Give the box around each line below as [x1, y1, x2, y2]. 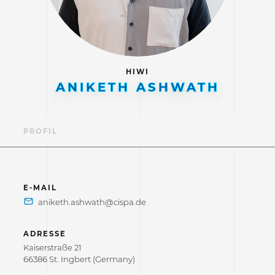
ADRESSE [23, 229, 66, 238]
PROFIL [23, 127, 58, 136]
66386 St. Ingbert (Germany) [23, 254, 135, 264]
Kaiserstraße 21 [23, 242, 82, 252]
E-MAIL [23, 183, 57, 192]
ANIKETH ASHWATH [55, 80, 220, 95]
